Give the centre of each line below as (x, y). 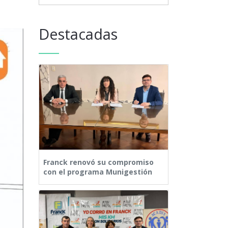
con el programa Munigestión (98, 172)
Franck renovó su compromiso (98, 162)
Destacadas (78, 34)
